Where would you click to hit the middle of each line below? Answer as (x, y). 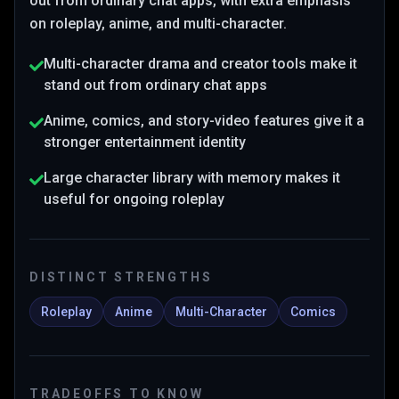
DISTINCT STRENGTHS (121, 277)
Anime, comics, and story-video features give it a (204, 121)
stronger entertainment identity (145, 142)
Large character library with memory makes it (192, 178)
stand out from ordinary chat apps (155, 85)
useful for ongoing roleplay (134, 199)
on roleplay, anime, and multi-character (156, 24)
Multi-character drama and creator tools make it (200, 64)
